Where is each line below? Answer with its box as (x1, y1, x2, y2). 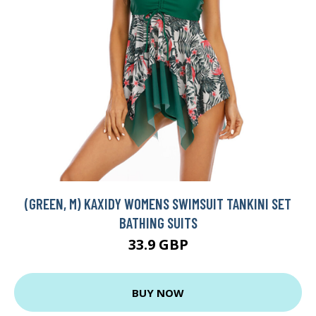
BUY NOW (132, 285, 184, 300)
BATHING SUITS (119, 214, 197, 232)
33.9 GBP (128, 235, 188, 255)
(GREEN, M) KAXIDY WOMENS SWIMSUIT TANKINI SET (25, 195, 291, 213)
